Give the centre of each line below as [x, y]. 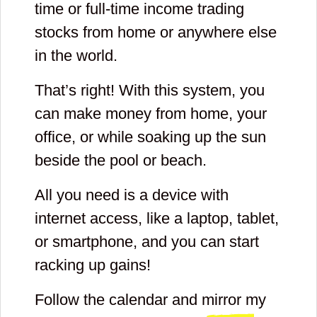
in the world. [76, 55]
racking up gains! [93, 265]
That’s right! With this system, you [150, 90]
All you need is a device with [132, 195]
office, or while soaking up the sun [150, 137]
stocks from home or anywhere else [156, 32]
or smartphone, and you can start [147, 241]
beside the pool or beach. [121, 160]
